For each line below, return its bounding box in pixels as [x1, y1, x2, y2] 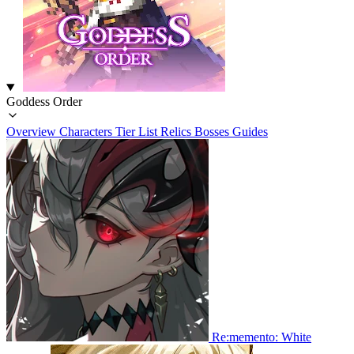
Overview [6, 125, 59, 138]
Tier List [115, 125, 160, 138]
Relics [160, 125, 194, 138]
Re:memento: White [212, 330, 311, 344]
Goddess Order [6, 95, 82, 108]
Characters [59, 125, 115, 138]
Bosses [194, 125, 232, 138]
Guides [232, 125, 268, 138]
